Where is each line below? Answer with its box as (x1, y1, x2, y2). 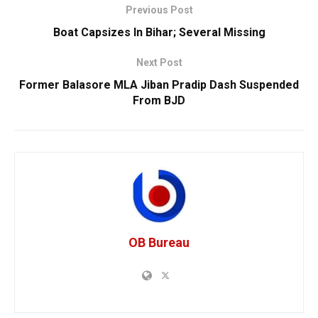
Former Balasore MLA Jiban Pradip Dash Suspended (19, 77, 299, 92)
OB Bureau (128, 234, 190, 250)
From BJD (133, 93, 185, 107)
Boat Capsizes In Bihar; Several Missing (53, 25, 265, 39)
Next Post (136, 56, 182, 68)
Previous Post (125, 4, 193, 16)
